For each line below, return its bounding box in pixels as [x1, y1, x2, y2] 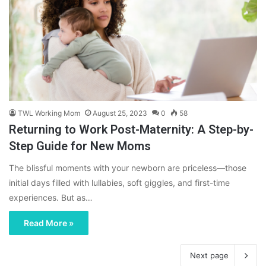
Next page [190, 251, 229, 261]
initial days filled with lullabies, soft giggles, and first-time [9, 178, 230, 188]
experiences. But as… [9, 192, 93, 203]
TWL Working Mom [18, 109, 80, 118]
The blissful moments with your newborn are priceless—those [9, 163, 246, 173]
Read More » [24, 218, 74, 229]
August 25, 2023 [93, 109, 147, 118]
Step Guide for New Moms [9, 139, 151, 154]
